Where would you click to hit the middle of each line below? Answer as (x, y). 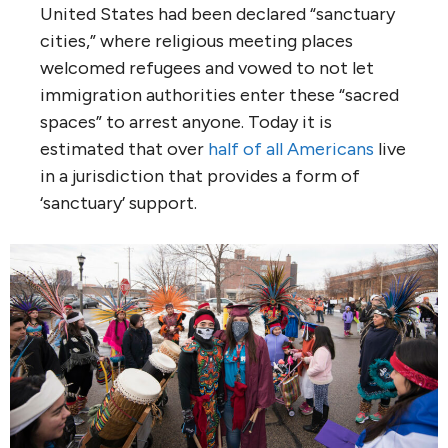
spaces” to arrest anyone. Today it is (186, 122)
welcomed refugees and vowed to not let (207, 68)
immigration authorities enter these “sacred (219, 95)
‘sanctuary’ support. (118, 203)
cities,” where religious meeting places (196, 41)
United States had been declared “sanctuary (217, 14)
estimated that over (124, 149)
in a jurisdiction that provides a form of (200, 176)
